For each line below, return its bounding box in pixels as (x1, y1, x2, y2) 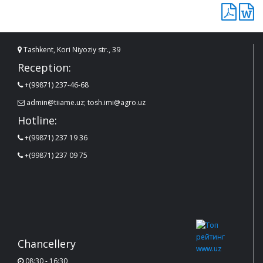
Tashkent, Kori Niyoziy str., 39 (22, 44, 120, 55)
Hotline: (18, 113, 57, 127)
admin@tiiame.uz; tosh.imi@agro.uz (25, 97, 146, 107)
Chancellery (18, 236, 76, 251)
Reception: (18, 60, 71, 75)
